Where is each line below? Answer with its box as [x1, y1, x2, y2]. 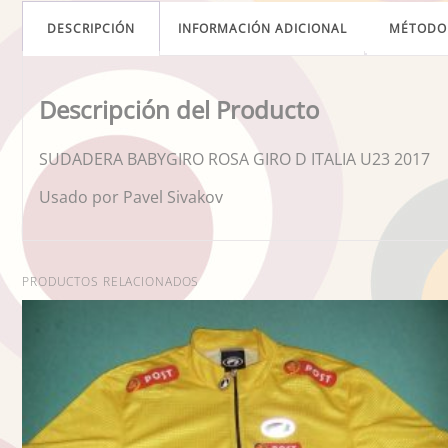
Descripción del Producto [39, 92, 319, 126]
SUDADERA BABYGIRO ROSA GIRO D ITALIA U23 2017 [39, 147, 430, 170]
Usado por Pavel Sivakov [39, 185, 223, 208]
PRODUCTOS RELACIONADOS [22, 272, 200, 290]
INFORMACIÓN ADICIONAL [178, 20, 347, 37]
